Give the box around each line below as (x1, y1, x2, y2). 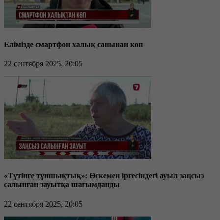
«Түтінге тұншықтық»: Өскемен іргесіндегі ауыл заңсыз (4, 171, 204, 180)
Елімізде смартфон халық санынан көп (4, 40, 143, 49)
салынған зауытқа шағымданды (4, 180, 120, 189)
